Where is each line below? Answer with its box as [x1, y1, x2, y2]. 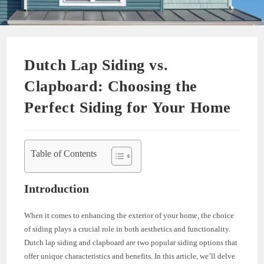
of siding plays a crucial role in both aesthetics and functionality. [24, 224, 231, 233]
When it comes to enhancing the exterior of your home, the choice [24, 210, 235, 220]
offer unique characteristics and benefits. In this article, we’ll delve [24, 251, 236, 260]
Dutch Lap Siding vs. [24, 56, 169, 74]
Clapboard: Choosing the [24, 77, 198, 95]
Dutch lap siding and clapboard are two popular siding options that [24, 237, 238, 247]
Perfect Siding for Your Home [24, 98, 232, 116]
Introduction [24, 181, 90, 195]
